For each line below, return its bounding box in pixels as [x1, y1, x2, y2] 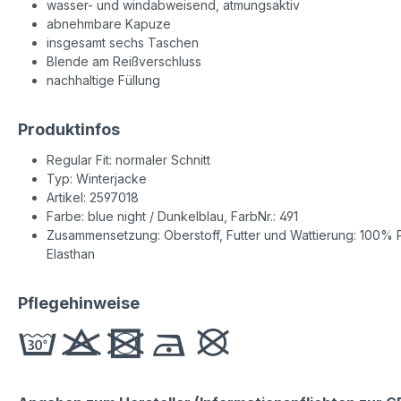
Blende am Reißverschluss [47, 53, 201, 69]
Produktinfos [18, 119, 120, 139]
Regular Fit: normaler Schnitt [47, 151, 210, 167]
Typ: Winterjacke [47, 170, 147, 186]
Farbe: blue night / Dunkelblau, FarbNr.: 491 [47, 208, 298, 224]
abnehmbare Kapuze [47, 15, 171, 31]
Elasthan [47, 245, 95, 261]
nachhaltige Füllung [47, 72, 160, 88]
